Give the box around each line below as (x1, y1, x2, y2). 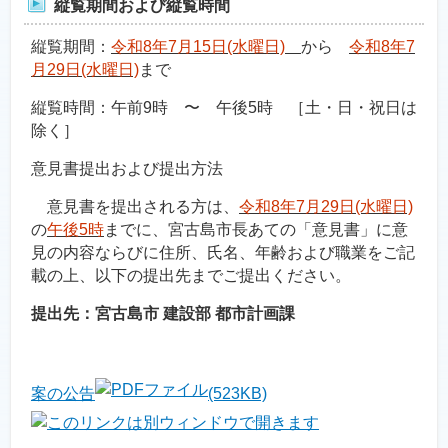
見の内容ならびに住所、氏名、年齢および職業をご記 (31, 244, 415, 261)
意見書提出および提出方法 (31, 160, 223, 177)
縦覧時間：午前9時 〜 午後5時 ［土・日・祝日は (31, 99, 417, 116)
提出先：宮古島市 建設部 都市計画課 (31, 305, 295, 322)
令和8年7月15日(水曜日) (111, 38, 285, 55)
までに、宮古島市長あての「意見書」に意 (104, 221, 408, 238)
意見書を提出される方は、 (31, 198, 239, 215)
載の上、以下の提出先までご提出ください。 (31, 267, 351, 284)
